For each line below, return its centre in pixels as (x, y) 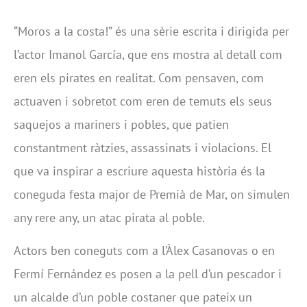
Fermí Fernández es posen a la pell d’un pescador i (148, 273)
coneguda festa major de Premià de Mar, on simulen (152, 194)
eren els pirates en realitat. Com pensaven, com (139, 77)
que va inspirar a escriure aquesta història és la (139, 171)
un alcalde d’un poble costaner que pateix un (133, 297)
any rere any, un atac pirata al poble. (109, 217)
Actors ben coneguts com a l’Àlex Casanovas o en (144, 250)
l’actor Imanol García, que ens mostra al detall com (148, 54)
